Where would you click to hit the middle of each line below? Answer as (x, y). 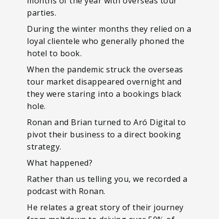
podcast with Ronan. (66, 191)
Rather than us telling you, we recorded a (107, 179)
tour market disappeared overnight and (104, 82)
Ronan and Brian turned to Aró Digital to (106, 122)
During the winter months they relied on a (109, 29)
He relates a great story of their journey (105, 207)
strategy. (44, 147)
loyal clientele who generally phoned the (106, 41)
